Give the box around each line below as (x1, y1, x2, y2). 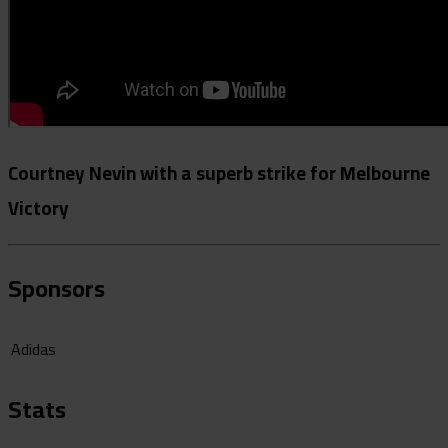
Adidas (11, 334, 56, 365)
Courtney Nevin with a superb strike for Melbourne (8, 155, 430, 191)
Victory (8, 190, 69, 226)
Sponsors (8, 266, 105, 312)
